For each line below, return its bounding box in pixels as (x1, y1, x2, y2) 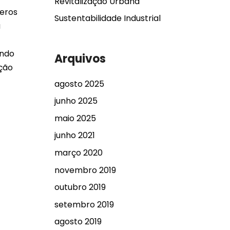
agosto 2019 (54, 216, 102, 228)
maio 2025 (54, 112, 96, 124)
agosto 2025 (54, 78, 104, 90)
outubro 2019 (54, 181, 106, 194)
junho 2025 (54, 95, 98, 107)
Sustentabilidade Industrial (54, 12, 161, 25)
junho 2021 (54, 129, 95, 142)
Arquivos (54, 51, 106, 67)
